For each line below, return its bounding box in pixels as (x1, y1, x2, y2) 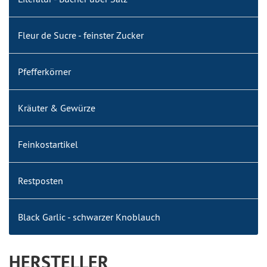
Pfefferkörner (18, 66, 71, 77)
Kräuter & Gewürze (18, 102, 95, 114)
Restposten (18, 175, 63, 187)
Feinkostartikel (18, 138, 78, 150)
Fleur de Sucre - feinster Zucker (18, 29, 144, 41)
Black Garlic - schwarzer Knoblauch (18, 211, 160, 223)
